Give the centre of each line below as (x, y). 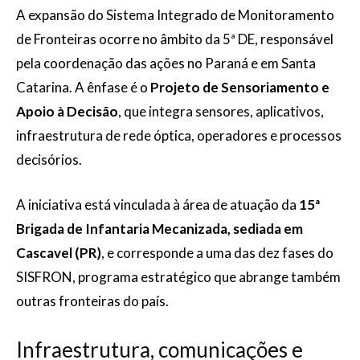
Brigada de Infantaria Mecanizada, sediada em (160, 229)
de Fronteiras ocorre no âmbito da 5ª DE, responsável (175, 39)
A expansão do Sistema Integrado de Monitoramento (175, 15)
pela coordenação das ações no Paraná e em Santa (166, 63)
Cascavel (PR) (59, 253)
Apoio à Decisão (67, 111)
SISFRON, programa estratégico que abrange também (178, 277)
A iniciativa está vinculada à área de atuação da (157, 205)
